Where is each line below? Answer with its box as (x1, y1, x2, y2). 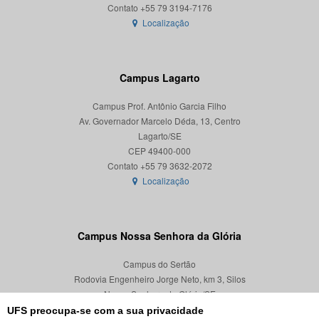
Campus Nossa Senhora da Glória (78, 229, 241, 244)
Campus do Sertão (123, 258, 196, 271)
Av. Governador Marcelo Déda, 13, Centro (78, 115, 241, 127)
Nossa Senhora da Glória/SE (103, 288, 216, 300)
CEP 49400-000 (128, 145, 191, 157)
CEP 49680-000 (128, 303, 191, 315)
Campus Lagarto (119, 70, 200, 85)
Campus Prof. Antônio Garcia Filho (93, 100, 226, 113)
